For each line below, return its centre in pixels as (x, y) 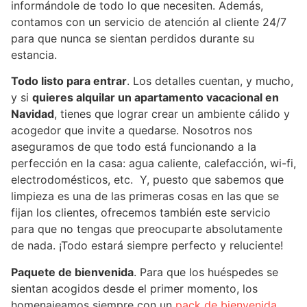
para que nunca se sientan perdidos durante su (133, 38)
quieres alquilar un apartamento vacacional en (156, 98)
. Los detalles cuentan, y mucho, (210, 81)
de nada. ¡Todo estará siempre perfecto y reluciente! (147, 246)
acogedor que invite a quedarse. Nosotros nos (132, 131)
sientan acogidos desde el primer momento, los (134, 288)
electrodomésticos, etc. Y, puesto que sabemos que (147, 180)
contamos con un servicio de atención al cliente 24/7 (149, 22)
